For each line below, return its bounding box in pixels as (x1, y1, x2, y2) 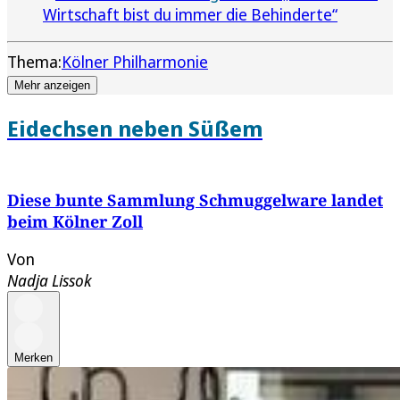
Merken (14, 351, 53, 365)
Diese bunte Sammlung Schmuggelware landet (7, 189, 383, 212)
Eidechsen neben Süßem (7, 113, 262, 144)
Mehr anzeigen (14, 79, 90, 93)
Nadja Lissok (7, 270, 92, 292)
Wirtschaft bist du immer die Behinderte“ (43, 4, 337, 26)
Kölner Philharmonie (62, 51, 208, 73)
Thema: (7, 51, 62, 73)
